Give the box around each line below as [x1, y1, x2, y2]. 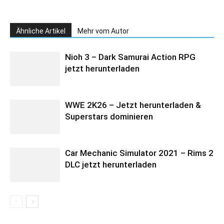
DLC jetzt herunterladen [65, 159, 156, 170]
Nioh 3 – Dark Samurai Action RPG [65, 52, 195, 62]
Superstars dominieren [65, 111, 153, 122]
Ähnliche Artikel [16, 27, 65, 35]
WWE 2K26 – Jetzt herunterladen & [65, 100, 201, 110]
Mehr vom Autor [77, 27, 129, 35]
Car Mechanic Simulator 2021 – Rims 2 [65, 148, 213, 158]
